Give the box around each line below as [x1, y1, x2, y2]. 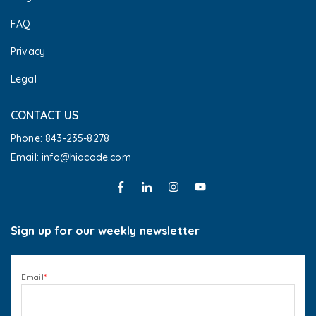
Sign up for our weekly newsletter [11, 224, 200, 238]
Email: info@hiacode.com [11, 151, 134, 164]
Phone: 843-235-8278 [11, 132, 110, 145]
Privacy [11, 45, 46, 59]
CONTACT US [11, 108, 78, 123]
